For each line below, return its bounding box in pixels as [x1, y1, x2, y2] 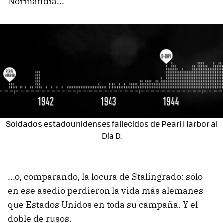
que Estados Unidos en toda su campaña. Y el [8, 199, 198, 211]
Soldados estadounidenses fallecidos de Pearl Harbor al [5, 118, 218, 130]
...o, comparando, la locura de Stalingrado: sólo [8, 171, 203, 183]
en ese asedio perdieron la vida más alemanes [8, 185, 203, 197]
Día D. [101, 130, 122, 142]
